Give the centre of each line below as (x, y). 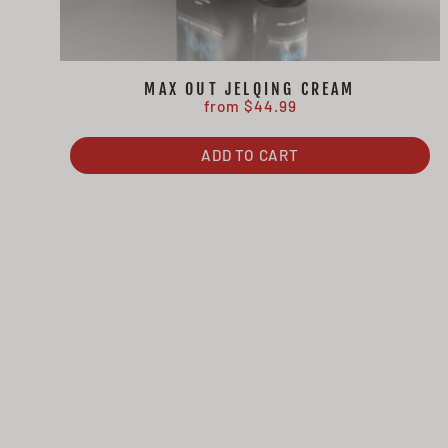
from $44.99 (250, 106)
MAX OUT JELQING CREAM (250, 89)
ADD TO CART (250, 155)
